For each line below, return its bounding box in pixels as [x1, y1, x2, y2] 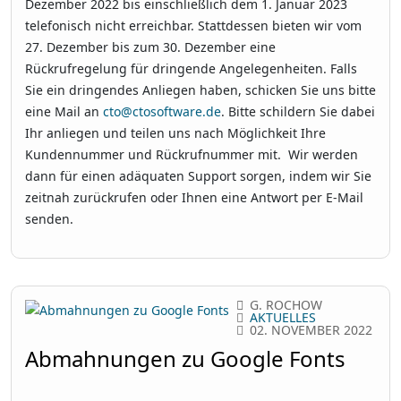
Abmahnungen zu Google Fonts [25, 344, 346, 374]
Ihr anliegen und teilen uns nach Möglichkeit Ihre [25, 124, 326, 142]
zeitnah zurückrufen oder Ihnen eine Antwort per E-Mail [25, 189, 363, 207]
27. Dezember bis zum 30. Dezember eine [25, 38, 276, 56]
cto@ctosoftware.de [103, 103, 221, 121]
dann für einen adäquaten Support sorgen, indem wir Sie [25, 167, 371, 185]
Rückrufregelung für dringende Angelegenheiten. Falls [25, 60, 357, 78]
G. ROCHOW [250, 296, 322, 314]
